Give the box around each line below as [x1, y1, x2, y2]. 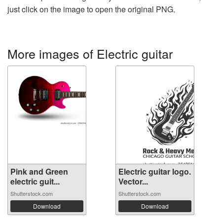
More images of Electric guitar [7, 44, 173, 62]
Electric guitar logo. [118, 165, 191, 177]
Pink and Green [10, 165, 68, 177]
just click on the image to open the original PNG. [7, 3, 175, 15]
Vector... [118, 175, 148, 187]
